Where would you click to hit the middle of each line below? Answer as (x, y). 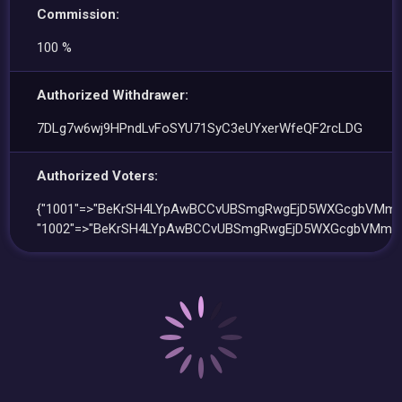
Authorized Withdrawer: (113, 95)
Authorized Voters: (98, 176)
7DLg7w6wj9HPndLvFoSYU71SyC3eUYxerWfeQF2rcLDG (200, 128)
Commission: (79, 14)
